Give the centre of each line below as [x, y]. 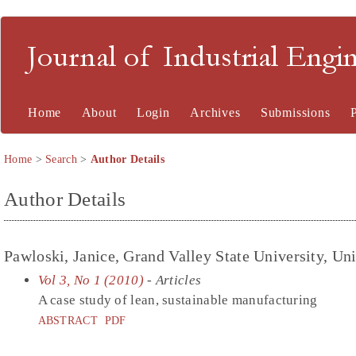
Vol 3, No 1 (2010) [91, 280]
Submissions [295, 112]
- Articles [172, 280]
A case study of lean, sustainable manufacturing [178, 300]
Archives [215, 112]
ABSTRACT [68, 320]
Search [61, 159]
